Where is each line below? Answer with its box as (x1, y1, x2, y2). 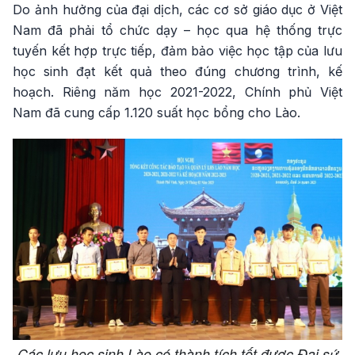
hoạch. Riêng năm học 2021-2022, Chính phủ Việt (13, 84, 342, 100)
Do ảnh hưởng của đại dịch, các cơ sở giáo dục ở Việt (13, 2, 342, 17)
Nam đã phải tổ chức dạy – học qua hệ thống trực (13, 22, 342, 38)
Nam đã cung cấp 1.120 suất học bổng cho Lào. (13, 105, 300, 120)
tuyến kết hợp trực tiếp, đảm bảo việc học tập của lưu (13, 43, 342, 59)
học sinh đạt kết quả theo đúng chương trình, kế (13, 63, 342, 79)
